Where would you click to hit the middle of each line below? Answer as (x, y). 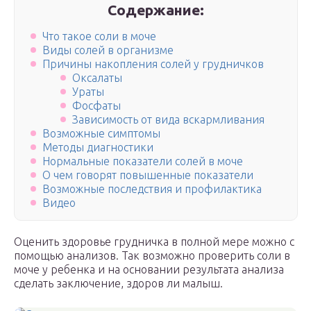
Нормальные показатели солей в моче (143, 161)
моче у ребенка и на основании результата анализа (149, 270)
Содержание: (156, 10)
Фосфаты (96, 106)
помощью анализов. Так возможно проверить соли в (152, 256)
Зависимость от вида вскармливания (168, 120)
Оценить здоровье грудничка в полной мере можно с (154, 242)
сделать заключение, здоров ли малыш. (118, 284)
